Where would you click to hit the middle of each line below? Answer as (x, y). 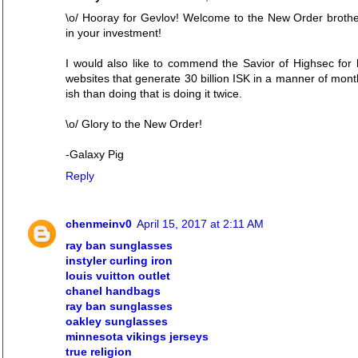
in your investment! (113, 32)
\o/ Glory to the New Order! (134, 123)
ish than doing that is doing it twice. (154, 93)
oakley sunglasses (117, 322)
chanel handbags (113, 291)
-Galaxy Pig (95, 154)
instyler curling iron (119, 261)
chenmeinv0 (99, 224)
